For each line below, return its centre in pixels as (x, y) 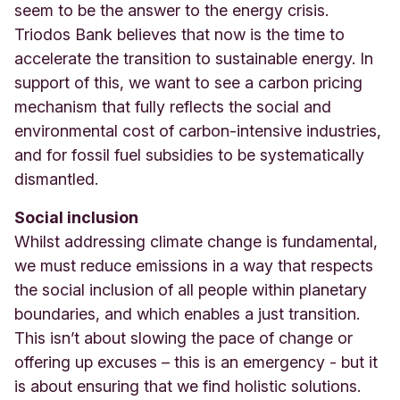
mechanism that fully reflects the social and (173, 106)
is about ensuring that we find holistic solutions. (187, 386)
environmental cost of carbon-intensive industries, (198, 130)
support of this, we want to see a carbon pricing (188, 82)
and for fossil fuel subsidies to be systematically (189, 154)
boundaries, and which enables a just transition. (187, 313)
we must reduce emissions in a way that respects (194, 265)
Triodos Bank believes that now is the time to (179, 34)
